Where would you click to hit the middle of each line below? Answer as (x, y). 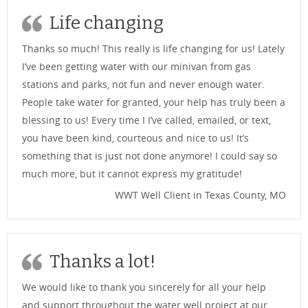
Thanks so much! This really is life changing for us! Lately (153, 48)
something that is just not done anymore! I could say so (150, 155)
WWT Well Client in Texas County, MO (200, 195)
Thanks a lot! (102, 261)
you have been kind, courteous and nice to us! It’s (135, 137)
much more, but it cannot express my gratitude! (132, 173)
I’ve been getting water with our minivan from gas (136, 66)
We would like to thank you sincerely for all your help (144, 287)
